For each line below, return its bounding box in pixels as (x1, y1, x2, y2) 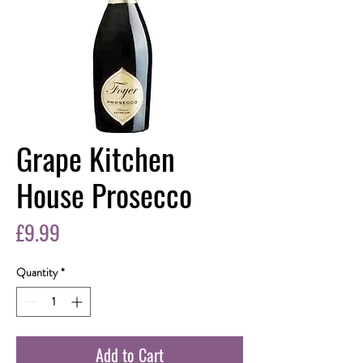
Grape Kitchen (16, 135, 175, 181)
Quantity (16, 264, 58, 280)
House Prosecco (16, 172, 192, 217)
